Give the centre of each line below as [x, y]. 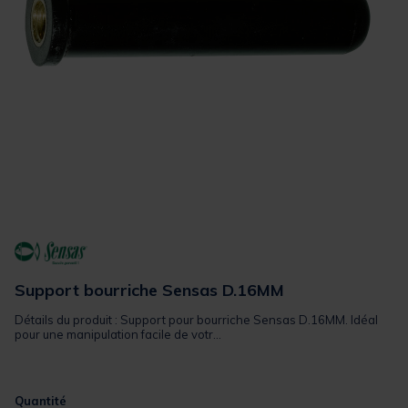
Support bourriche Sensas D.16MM [149, 290]
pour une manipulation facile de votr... [118, 334]
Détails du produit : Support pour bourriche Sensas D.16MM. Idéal [196, 319]
